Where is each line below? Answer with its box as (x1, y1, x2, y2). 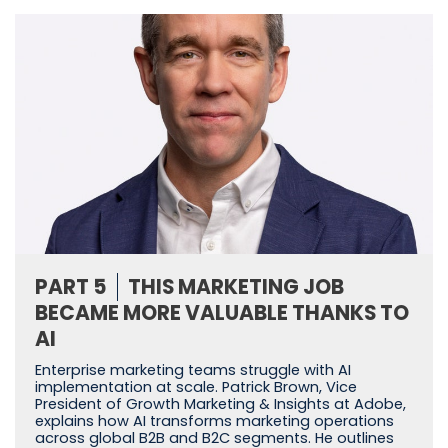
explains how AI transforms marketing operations (35, 411, 394, 432)
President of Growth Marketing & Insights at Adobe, (35, 394, 406, 415)
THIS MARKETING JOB (128, 273, 344, 302)
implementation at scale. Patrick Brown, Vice (35, 377, 357, 398)
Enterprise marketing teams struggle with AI (35, 360, 351, 381)
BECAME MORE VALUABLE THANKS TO (35, 299, 409, 328)
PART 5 (35, 273, 107, 302)
